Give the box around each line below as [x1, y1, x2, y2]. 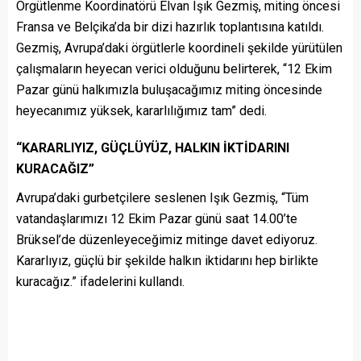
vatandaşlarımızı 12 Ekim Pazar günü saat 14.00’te [16, 211, 297, 227]
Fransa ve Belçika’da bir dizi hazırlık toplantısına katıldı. [16, 19, 324, 35]
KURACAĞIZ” [16, 161, 94, 177]
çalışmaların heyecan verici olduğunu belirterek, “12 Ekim [16, 61, 332, 77]
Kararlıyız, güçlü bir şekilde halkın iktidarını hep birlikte [16, 253, 318, 269]
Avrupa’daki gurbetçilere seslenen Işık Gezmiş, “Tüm [16, 190, 309, 206]
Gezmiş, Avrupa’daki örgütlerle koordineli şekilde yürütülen [16, 40, 342, 56]
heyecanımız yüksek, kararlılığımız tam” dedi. [16, 103, 267, 119]
